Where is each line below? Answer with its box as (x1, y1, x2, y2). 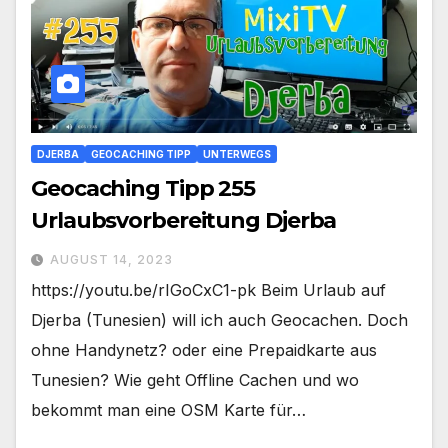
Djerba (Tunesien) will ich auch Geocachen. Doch (31, 310, 408, 331)
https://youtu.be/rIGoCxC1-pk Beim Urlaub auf (31, 280, 386, 301)
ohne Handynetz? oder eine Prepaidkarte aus (31, 340, 377, 361)
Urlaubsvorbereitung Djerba (31, 207, 337, 235)
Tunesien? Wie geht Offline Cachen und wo (31, 370, 359, 391)
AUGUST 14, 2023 (50, 252, 173, 268)
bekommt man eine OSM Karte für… (31, 400, 306, 421)
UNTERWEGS (203, 148, 271, 161)
